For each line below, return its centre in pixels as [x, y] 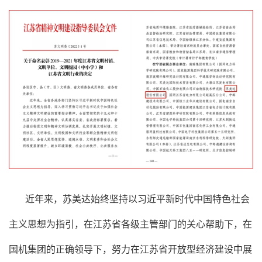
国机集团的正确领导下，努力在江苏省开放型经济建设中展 [130, 250]
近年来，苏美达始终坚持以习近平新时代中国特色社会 [137, 199]
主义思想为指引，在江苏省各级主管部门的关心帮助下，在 [130, 225]
